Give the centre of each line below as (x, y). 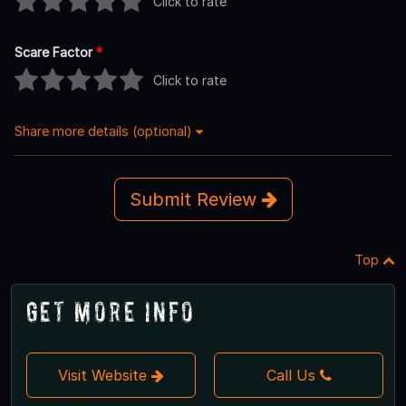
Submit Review (195, 199)
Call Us (290, 375)
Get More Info (111, 311)
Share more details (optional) (105, 130)
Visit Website (105, 375)
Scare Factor (55, 52)
